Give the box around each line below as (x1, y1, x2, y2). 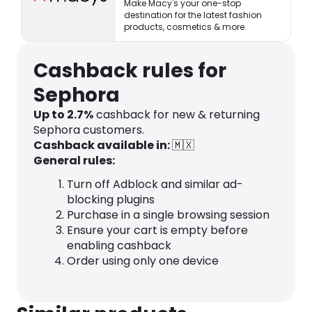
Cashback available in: (33, 137, 172, 153)
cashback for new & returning (93, 107, 260, 123)
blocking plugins (67, 192, 155, 208)
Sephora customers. (33, 122, 144, 138)
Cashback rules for (33, 57, 226, 84)
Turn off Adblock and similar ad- (67, 176, 243, 192)
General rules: (33, 153, 115, 169)
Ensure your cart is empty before (67, 222, 248, 238)
